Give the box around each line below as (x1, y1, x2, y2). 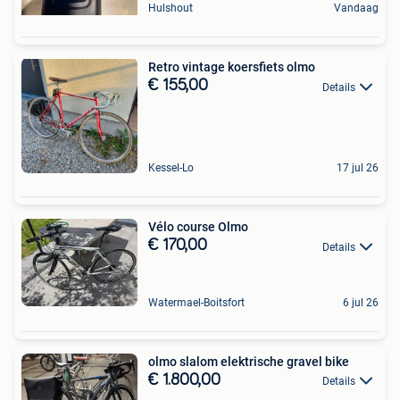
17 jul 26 (337, 162, 379, 175)
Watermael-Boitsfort (148, 296, 245, 309)
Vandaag (334, 2, 379, 15)
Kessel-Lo (148, 162, 194, 175)
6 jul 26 (343, 296, 379, 309)
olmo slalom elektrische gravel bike (148, 354, 349, 369)
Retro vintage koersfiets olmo (148, 60, 315, 75)
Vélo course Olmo (148, 220, 248, 235)
